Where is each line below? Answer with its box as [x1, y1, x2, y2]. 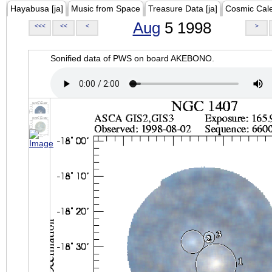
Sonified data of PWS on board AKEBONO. [50, 53, 214, 63]
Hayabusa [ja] [10, 4, 63, 13]
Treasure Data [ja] [148, 4, 217, 13]
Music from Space [71, 4, 140, 13]
